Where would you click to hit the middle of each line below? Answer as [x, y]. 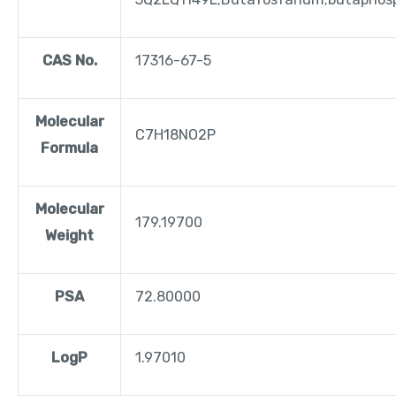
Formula [69, 148]
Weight [69, 236]
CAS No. [69, 61]
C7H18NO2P [176, 135]
